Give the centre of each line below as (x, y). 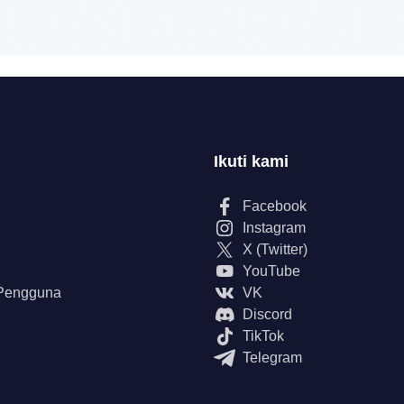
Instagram (274, 228)
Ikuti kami (251, 161)
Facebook (275, 206)
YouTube (271, 271)
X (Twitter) (275, 249)
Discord (267, 314)
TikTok (263, 336)
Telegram (272, 358)
